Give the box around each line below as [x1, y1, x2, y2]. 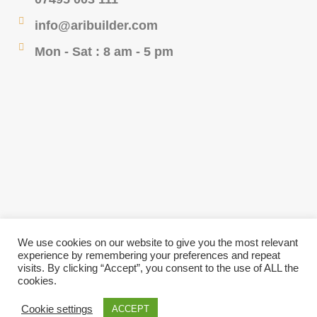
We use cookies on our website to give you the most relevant [18, 237, 298, 248]
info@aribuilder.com [34, 18, 158, 33]
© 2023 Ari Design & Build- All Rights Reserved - [11, 297, 268, 310]
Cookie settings [21, 303, 93, 315]
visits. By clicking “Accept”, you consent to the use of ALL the [18, 263, 299, 274]
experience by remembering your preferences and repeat [18, 250, 280, 261]
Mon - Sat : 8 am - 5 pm [34, 44, 173, 59]
